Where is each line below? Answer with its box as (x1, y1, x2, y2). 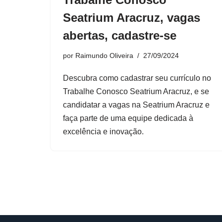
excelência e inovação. (63, 127, 144, 136)
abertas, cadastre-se (63, 28, 176, 42)
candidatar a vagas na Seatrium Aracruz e (63, 100, 210, 109)
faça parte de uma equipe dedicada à (63, 113, 193, 122)
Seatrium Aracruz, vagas (63, 10, 200, 24)
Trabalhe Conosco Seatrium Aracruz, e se (63, 87, 209, 96)
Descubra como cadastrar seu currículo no (63, 73, 211, 82)
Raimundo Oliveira (75, 51, 133, 59)
